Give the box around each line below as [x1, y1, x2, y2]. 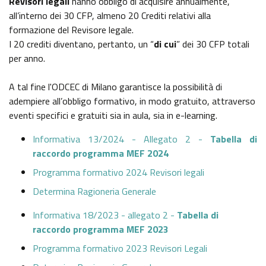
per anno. [9, 51, 45, 66]
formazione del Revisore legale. [9, 23, 134, 37]
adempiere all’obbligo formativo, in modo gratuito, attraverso [9, 94, 255, 109]
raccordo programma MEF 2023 [33, 222, 169, 237]
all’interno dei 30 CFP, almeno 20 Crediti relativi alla [9, 8, 211, 23]
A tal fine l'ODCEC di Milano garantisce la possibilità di [9, 80, 222, 94]
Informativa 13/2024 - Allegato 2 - [33, 132, 210, 147]
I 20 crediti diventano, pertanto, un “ [9, 37, 154, 52]
